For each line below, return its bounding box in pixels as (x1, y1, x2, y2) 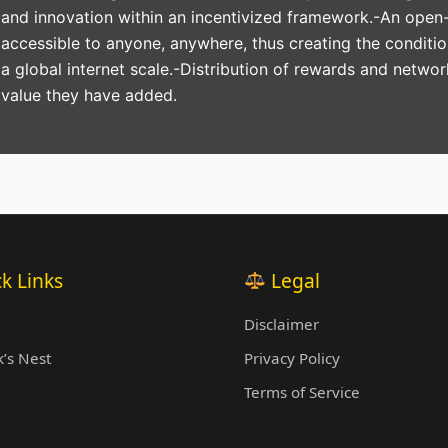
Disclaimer (244, 314, 319, 335)
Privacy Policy (244, 348, 340, 369)
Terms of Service (244, 382, 360, 403)
